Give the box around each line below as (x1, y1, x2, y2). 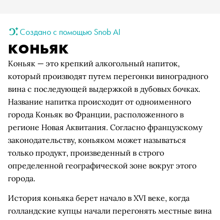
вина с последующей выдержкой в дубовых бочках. (8, 84, 200, 94)
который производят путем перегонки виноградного (8, 71, 208, 81)
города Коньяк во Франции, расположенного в (8, 110, 184, 119)
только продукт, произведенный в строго (8, 148, 164, 158)
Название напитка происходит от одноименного (8, 97, 191, 107)
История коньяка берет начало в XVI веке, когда (8, 193, 190, 203)
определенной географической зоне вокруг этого (8, 161, 196, 170)
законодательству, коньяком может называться (8, 135, 186, 145)
